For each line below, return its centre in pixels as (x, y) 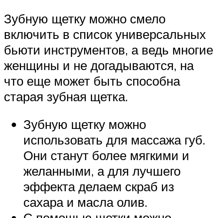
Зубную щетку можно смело (85, 18)
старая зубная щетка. (66, 96)
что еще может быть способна (92, 81)
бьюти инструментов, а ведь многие (109, 49)
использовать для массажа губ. (114, 140)
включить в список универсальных (105, 34)
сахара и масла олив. (85, 202)
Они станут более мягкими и (106, 155)
